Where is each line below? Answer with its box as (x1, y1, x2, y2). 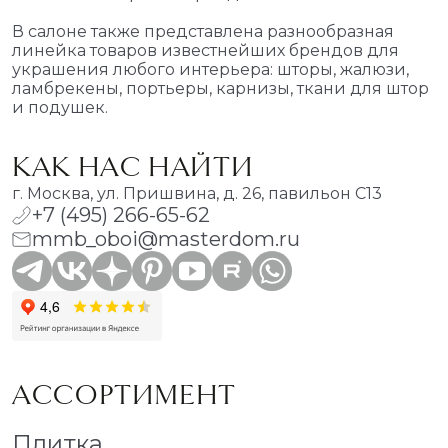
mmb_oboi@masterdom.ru (32, 227, 300, 251)
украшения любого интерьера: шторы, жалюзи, (12, 60, 409, 79)
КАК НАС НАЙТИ (12, 149, 254, 184)
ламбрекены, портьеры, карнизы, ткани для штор (12, 79, 429, 98)
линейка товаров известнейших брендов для (12, 41, 399, 60)
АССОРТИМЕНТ (12, 377, 237, 412)
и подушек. (12, 98, 116, 117)
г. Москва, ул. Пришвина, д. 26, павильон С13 (12, 184, 382, 203)
